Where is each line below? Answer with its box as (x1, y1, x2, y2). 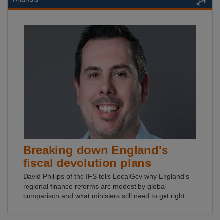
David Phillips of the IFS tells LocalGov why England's (23, 172, 189, 180)
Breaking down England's (23, 143, 168, 157)
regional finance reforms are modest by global (23, 182, 166, 190)
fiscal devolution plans (23, 156, 151, 169)
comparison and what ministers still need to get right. (23, 192, 187, 200)
